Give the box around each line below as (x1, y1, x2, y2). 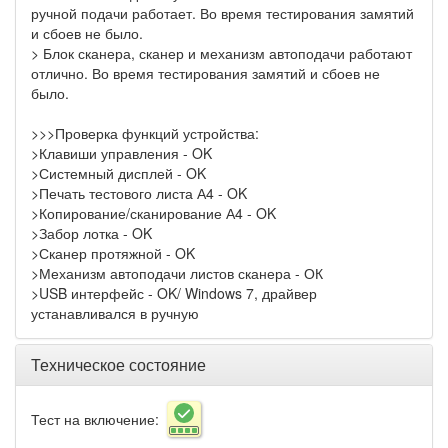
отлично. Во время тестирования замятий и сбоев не (31, 63, 380, 84)
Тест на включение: (31, 409, 167, 430)
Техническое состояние (31, 353, 206, 377)
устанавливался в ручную (31, 303, 199, 324)
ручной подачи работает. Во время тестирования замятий (31, 3, 414, 24)
